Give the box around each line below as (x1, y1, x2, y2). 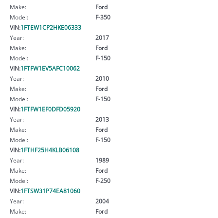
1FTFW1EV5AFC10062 (20, 64, 80, 72)
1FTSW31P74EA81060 (20, 186, 80, 195)
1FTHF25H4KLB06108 (20, 145, 79, 154)
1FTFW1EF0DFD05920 (20, 105, 80, 113)
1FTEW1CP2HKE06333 (20, 23, 81, 31)
